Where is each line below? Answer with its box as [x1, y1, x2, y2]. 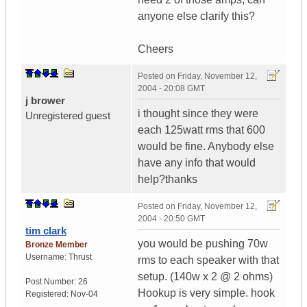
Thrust [69, 252, 92, 262]
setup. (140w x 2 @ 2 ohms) [138, 271, 273, 283]
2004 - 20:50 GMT [138, 214, 205, 224]
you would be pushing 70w [138, 238, 268, 250]
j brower [25, 95, 65, 107]
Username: [25, 252, 69, 262]
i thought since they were [138, 108, 258, 120]
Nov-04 [71, 289, 98, 299]
